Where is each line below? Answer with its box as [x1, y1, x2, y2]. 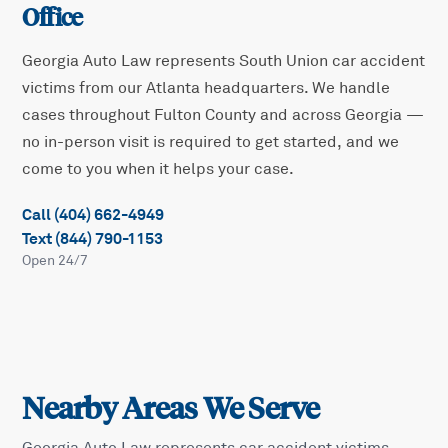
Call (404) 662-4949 [22, 204, 165, 226]
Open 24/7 [22, 252, 89, 270]
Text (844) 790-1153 [22, 228, 164, 250]
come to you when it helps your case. [22, 159, 295, 180]
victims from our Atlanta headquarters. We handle [22, 78, 391, 99]
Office [22, 3, 83, 33]
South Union [239, 51, 329, 72]
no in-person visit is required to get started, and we [22, 132, 400, 153]
